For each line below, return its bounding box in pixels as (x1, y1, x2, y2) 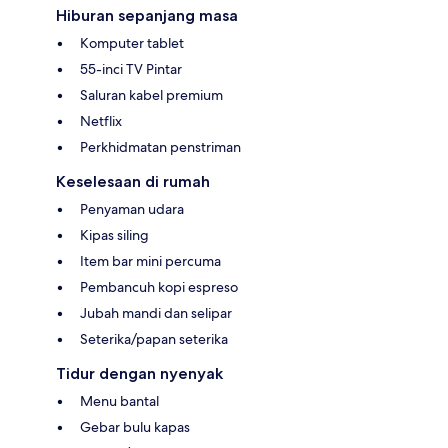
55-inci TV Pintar (80, 59, 182, 78)
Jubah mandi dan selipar (80, 303, 232, 322)
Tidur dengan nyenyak (56, 363, 223, 383)
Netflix (80, 111, 122, 130)
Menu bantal (80, 391, 159, 410)
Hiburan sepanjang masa (56, 5, 238, 25)
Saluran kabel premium (80, 85, 223, 104)
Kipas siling (80, 225, 149, 244)
